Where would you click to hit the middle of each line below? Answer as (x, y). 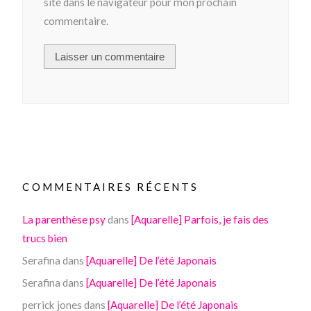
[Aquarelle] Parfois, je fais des (200, 219)
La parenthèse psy (64, 219)
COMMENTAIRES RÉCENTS (111, 186)
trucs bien (45, 238)
